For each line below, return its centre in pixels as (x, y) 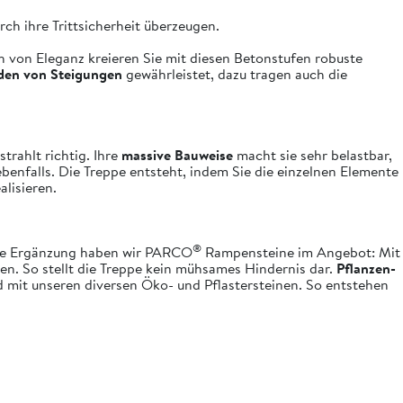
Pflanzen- (364, 268)
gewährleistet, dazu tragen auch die (235, 74)
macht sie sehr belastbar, (313, 155)
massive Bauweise (177, 155)
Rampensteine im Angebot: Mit (301, 252)
